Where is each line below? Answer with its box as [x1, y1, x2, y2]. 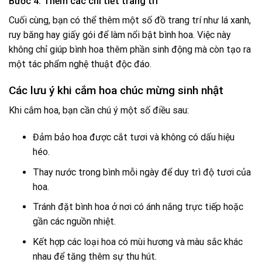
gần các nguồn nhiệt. [32, 216, 116, 227]
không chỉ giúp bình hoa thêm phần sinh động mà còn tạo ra [9, 44, 251, 56]
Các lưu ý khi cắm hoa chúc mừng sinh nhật [9, 83, 223, 97]
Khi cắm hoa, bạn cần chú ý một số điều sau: [9, 105, 189, 116]
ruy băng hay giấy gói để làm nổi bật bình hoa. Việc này [9, 29, 231, 41]
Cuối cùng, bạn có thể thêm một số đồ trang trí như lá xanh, [9, 15, 251, 26]
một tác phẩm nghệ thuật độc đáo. [9, 58, 151, 70]
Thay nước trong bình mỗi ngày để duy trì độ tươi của [32, 166, 251, 178]
